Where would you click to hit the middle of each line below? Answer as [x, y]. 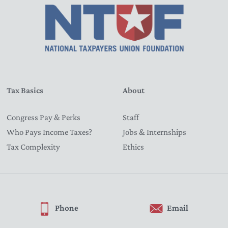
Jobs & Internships [154, 132]
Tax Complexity [33, 147]
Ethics [133, 147]
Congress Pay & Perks [43, 117]
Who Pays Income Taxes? [49, 132]
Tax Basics [25, 90]
